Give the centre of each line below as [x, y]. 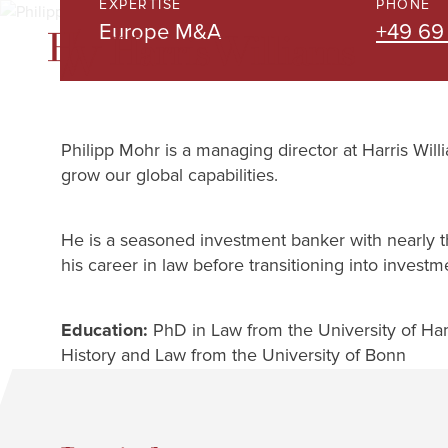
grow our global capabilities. [169, 175]
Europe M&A [160, 32]
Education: [104, 330]
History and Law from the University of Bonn [233, 355]
